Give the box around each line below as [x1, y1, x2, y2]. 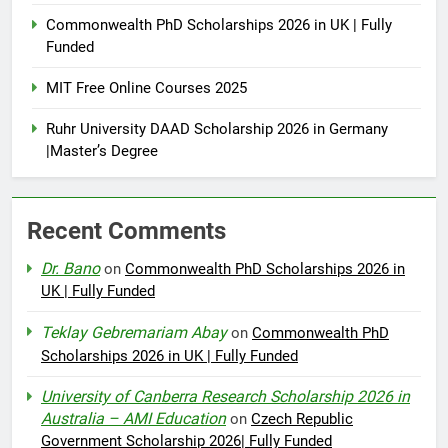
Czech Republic [251, 410, 353, 429]
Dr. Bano [41, 259, 100, 279]
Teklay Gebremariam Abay [41, 323, 227, 343]
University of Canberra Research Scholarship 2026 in [41, 387, 410, 407]
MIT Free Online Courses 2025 [46, 79, 247, 98]
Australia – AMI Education [41, 409, 226, 429]
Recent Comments [27, 217, 226, 246]
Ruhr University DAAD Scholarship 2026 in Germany [46, 120, 388, 139]
